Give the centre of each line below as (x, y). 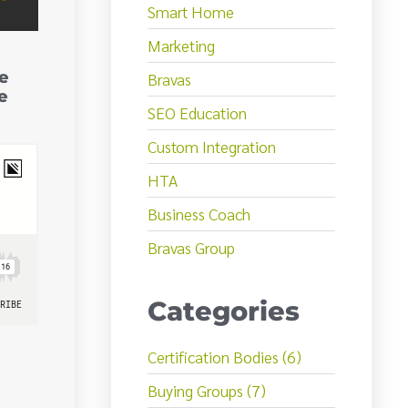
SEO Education (197, 113)
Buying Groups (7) (207, 391)
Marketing (181, 46)
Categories (224, 311)
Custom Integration (212, 147)
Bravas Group (191, 248)
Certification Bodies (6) (224, 357)
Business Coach (199, 214)
